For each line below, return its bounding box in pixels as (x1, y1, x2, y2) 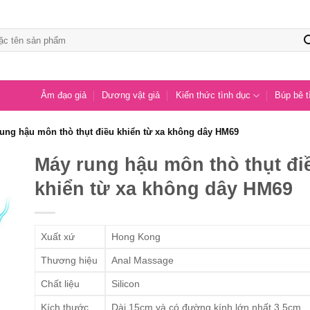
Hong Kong (111, 231, 161, 242)
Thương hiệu (41, 255, 98, 266)
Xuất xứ (41, 231, 75, 242)
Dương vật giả (102, 90, 161, 100)
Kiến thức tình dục (175, 90, 250, 100)
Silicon (111, 278, 140, 289)
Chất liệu (41, 278, 80, 289)
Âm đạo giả (41, 90, 86, 100)
